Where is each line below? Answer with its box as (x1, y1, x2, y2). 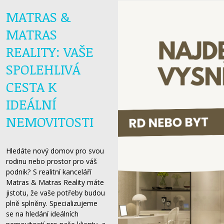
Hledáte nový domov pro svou (6, 146, 104, 155)
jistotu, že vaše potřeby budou (6, 188, 105, 197)
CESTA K (6, 77, 56, 96)
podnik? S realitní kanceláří (6, 167, 91, 176)
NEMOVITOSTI (6, 112, 93, 131)
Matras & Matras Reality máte (6, 177, 104, 187)
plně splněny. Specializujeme (6, 198, 97, 208)
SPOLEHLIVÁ (6, 59, 80, 78)
